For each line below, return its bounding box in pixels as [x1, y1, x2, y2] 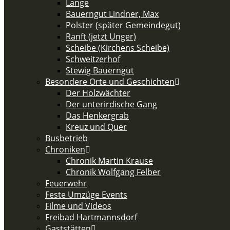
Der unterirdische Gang [66, 99, 157, 110]
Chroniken [45, 144, 85, 155]
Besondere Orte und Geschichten [45, 76, 175, 87]
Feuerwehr [45, 178, 87, 189]
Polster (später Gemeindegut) [66, 20, 181, 31]
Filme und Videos [45, 200, 111, 212]
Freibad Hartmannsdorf [45, 212, 137, 223]
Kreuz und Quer [66, 121, 127, 132]
